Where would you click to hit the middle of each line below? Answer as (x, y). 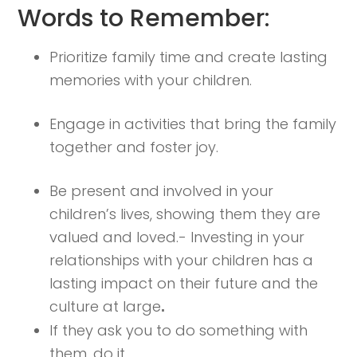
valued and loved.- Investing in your (177, 237)
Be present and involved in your (162, 191)
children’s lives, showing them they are (185, 214)
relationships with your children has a (182, 260)
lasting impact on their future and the (184, 283)
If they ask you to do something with (179, 330)
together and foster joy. (134, 147)
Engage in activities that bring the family (193, 124)
